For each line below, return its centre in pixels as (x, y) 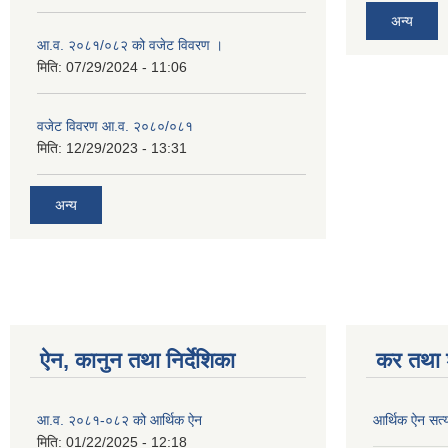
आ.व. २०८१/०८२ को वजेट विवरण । (130, 45)
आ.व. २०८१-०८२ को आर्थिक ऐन (119, 419)
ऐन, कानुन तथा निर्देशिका (137, 360)
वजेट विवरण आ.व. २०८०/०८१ (115, 126)
